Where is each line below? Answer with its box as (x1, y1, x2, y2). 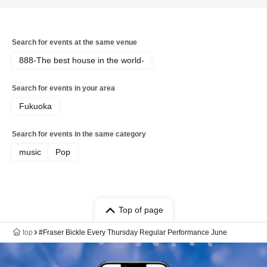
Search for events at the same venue (12, 38, 137, 46)
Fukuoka (19, 101, 52, 111)
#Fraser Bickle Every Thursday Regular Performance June (39, 228, 227, 237)
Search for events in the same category (12, 130, 146, 138)
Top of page (118, 205, 163, 215)
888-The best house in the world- (19, 55, 144, 65)
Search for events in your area (12, 84, 115, 92)
